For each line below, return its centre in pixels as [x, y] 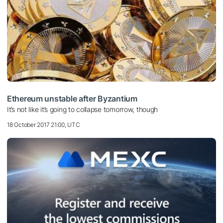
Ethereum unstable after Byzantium [72, 99]
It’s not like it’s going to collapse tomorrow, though [83, 110]
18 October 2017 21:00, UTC [44, 125]
